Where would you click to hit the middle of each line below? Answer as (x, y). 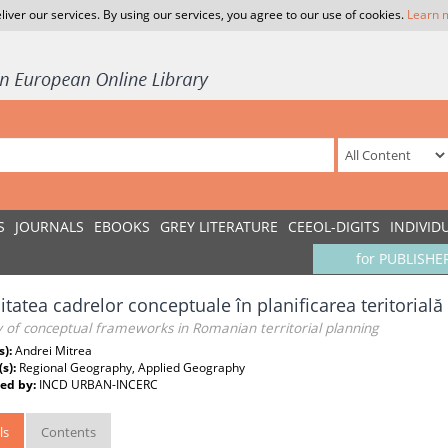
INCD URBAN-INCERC (98, 384)
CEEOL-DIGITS (334, 226)
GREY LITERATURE (219, 226)
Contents (68, 432)
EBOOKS (122, 226)
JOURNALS (49, 226)
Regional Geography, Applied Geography (132, 367)
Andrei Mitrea (53, 350)
